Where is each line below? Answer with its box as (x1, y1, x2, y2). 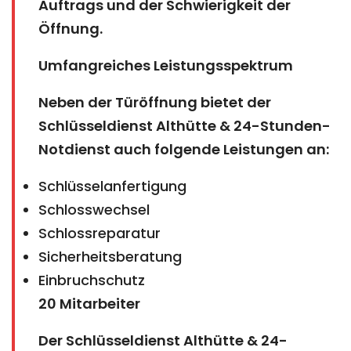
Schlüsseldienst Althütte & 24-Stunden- (38, 115, 331, 136)
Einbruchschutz (38, 270, 145, 290)
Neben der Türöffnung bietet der (38, 92, 271, 112)
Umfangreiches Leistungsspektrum (38, 55, 293, 75)
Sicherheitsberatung (38, 246, 182, 266)
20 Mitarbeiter (38, 293, 140, 313)
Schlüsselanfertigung (38, 175, 186, 196)
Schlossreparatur (38, 223, 161, 243)
